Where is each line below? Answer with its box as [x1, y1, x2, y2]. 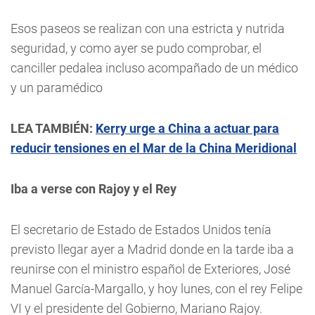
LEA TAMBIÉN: [11, 121, 96, 136]
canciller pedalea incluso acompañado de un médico [11, 60, 298, 75]
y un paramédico [11, 80, 103, 95]
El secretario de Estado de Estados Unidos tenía [11, 222, 271, 237]
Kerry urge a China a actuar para [96, 121, 279, 136]
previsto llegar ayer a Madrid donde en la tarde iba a [11, 242, 294, 257]
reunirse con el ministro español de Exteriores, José [11, 262, 290, 276]
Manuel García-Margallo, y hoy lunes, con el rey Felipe [11, 281, 302, 296]
